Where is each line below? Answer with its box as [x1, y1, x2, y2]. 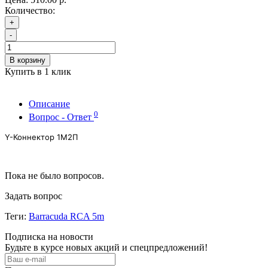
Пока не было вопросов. [5, 170, 104, 181]
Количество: [5, 5, 55, 16]
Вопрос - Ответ [29, 112, 94, 123]
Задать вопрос [5, 191, 62, 202]
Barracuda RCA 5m [29, 211, 104, 222]
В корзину [10, 55, 45, 65]
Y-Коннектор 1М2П [5, 132, 78, 142]
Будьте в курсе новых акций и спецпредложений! [5, 242, 208, 253]
